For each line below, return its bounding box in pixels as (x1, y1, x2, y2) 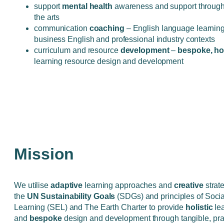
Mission (14, 145, 74, 163)
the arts (34, 13, 60, 21)
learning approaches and (82, 181, 174, 190)
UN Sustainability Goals (26, 192, 115, 201)
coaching (89, 24, 124, 32)
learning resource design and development (34, 57, 183, 65)
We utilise (14, 181, 50, 190)
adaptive (50, 181, 83, 190)
